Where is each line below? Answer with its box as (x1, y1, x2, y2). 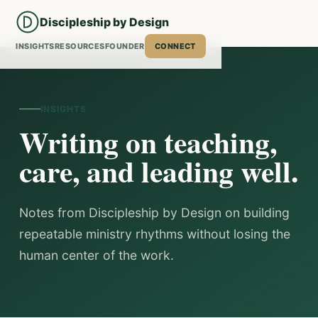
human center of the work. (18, 248, 174, 263)
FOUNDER (104, 41, 145, 51)
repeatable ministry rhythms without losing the (18, 226, 290, 241)
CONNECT (154, 41, 196, 51)
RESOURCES (54, 41, 105, 51)
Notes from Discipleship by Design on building (18, 205, 290, 220)
